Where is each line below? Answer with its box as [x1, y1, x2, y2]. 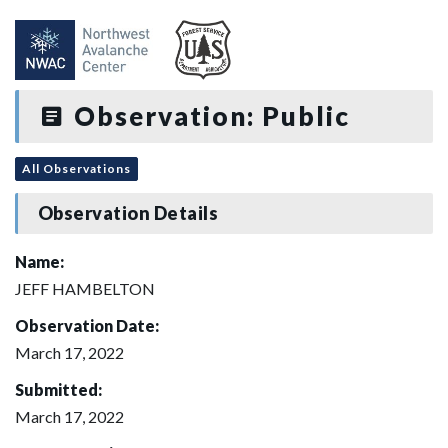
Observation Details [37, 202, 219, 225]
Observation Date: [15, 315, 159, 335]
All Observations [22, 160, 131, 176]
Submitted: [15, 379, 102, 399]
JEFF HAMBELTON [15, 278, 155, 298]
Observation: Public [66, 100, 350, 132]
